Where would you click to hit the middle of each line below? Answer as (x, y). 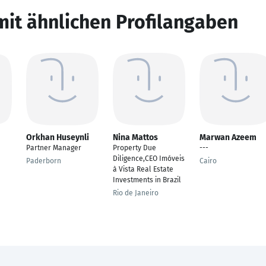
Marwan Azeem (228, 137)
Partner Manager (54, 148)
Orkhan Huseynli (58, 137)
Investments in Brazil (147, 180)
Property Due (134, 148)
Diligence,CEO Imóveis (149, 159)
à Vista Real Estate (143, 169)
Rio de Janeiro (136, 193)
